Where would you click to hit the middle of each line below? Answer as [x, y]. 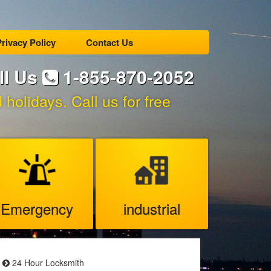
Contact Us [109, 42]
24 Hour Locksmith [47, 262]
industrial [152, 208]
